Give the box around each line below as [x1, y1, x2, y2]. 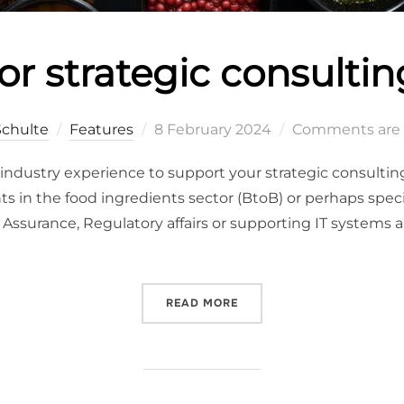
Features [69, 120, 133, 138]
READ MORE [166, 295, 238, 310]
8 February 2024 [154, 120, 271, 138]
